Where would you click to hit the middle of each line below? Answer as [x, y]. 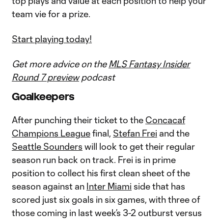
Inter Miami [109, 186]
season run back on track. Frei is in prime [94, 160]
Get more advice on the [60, 64]
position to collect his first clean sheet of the [101, 173]
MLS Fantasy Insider [149, 64]
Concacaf [165, 120]
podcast [97, 77]
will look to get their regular [139, 146]
